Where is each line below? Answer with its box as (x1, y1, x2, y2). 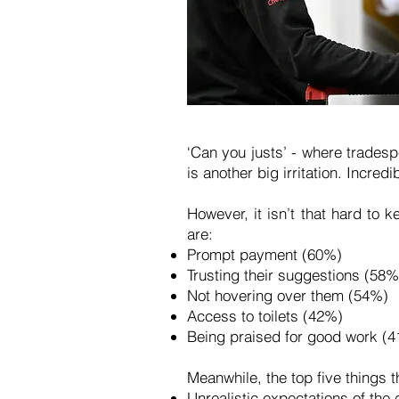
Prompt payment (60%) (187, 245, 346, 264)
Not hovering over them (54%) (187, 286, 393, 305)
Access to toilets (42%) (187, 306, 347, 325)
